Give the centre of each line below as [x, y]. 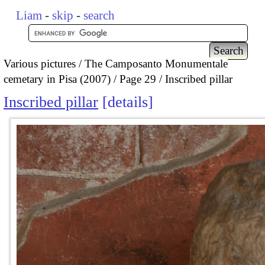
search [99, 15]
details [128, 102]
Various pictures [40, 63]
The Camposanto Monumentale [156, 63]
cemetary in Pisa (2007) [57, 79]
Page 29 [138, 79]
